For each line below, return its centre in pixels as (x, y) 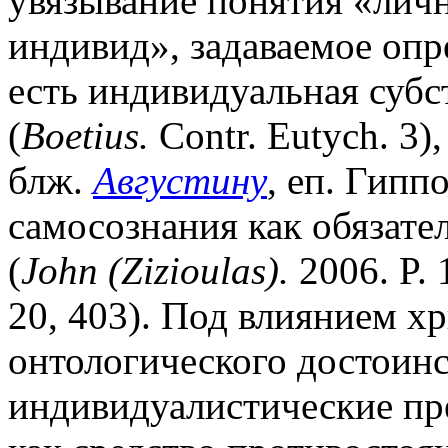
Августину (180, 181)
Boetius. (85, 136)
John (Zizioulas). (155, 271)
